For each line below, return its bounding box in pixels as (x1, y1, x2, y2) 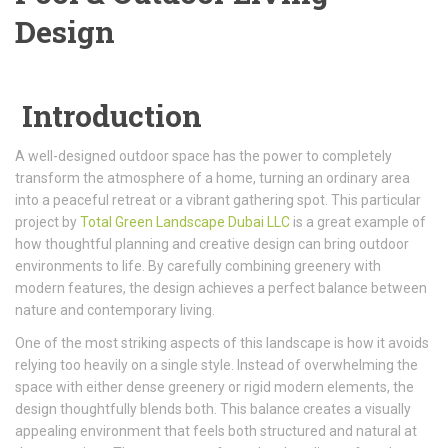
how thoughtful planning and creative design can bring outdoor (15, 236, 409, 252)
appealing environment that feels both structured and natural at (15, 423, 417, 439)
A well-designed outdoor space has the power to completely (15, 148, 392, 164)
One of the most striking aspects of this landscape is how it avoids (15, 335, 429, 351)
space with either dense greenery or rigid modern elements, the (15, 379, 414, 395)
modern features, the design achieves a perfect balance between (15, 280, 427, 296)
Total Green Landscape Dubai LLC (80, 214, 290, 230)
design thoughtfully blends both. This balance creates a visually (15, 401, 411, 417)
